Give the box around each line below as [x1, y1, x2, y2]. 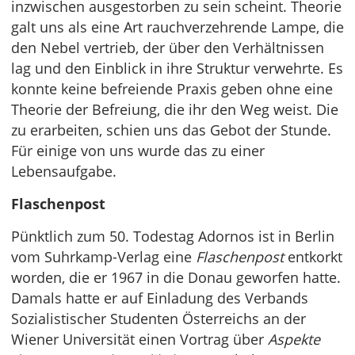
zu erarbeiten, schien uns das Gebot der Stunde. [11, 120, 331, 140]
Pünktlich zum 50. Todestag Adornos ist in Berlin [11, 227, 334, 246]
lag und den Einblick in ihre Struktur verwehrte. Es [11, 59, 343, 78]
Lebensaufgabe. [11, 162, 116, 181]
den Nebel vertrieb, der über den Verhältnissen [11, 38, 324, 58]
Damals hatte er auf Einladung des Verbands [11, 288, 308, 308]
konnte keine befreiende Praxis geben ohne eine [11, 79, 333, 99]
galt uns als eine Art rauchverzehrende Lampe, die [11, 17, 344, 37]
